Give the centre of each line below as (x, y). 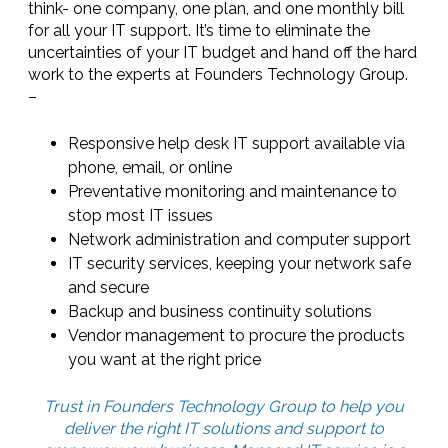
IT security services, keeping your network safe (239, 263)
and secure (108, 287)
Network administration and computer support (239, 239)
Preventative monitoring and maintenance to (232, 191)
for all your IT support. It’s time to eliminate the (199, 30)
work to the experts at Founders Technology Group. (218, 74)
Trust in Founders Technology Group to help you (224, 406)
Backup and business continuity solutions (220, 311)
